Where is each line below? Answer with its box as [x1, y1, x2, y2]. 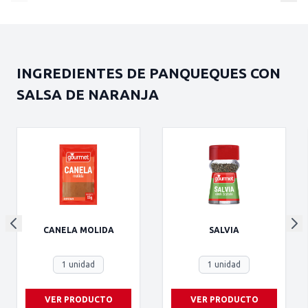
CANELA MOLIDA [43, 225, 114, 234]
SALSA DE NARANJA [16, 87, 159, 102]
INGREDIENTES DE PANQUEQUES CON [16, 65, 280, 81]
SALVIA [209, 225, 239, 234]
